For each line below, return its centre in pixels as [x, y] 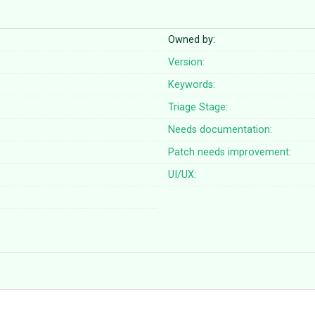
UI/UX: [182, 175]
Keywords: [192, 85]
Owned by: [192, 40]
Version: [187, 63]
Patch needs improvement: [230, 153]
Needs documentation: [220, 130]
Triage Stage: [198, 108]
